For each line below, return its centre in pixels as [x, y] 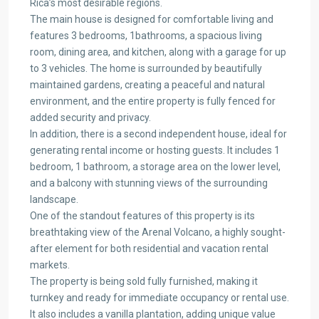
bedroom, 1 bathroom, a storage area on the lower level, [155, 166]
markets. [50, 265]
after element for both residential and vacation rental [149, 248]
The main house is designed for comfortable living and [152, 19]
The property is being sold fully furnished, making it [144, 281]
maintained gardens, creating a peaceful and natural [147, 84]
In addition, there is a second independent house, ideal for [158, 134]
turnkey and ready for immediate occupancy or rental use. [159, 297]
